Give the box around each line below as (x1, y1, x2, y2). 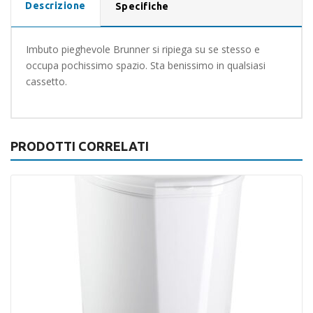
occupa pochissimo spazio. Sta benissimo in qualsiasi (26, 58, 265, 72)
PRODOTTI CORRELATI (10, 138, 149, 153)
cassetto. (26, 74, 67, 88)
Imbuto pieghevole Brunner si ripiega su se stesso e (26, 42, 260, 56)
